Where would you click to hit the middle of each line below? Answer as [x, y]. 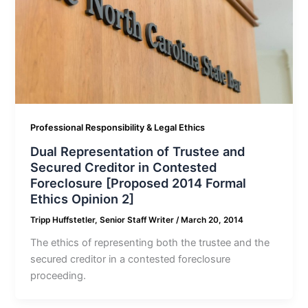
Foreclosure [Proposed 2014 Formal [139, 183]
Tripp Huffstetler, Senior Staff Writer [103, 220]
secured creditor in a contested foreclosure [131, 259]
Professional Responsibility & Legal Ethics [118, 128]
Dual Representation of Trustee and [138, 151]
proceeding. [58, 275]
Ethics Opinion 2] [82, 198]
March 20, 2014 [212, 220]
